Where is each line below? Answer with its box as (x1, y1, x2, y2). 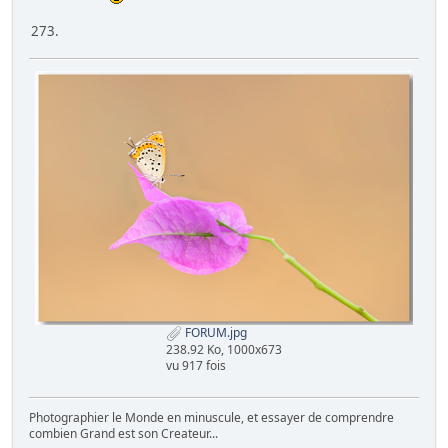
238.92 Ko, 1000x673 (166, 341, 282, 359)
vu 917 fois (166, 357, 226, 375)
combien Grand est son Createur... (29, 425, 218, 443)
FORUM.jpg (182, 324, 247, 342)
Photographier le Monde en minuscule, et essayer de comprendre (29, 409, 394, 427)
